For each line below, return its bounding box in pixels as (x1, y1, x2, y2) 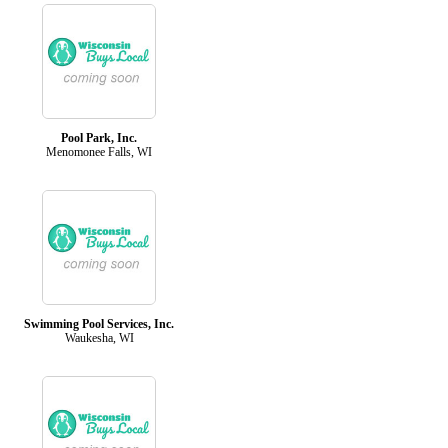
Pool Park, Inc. (61, 130, 137, 145)
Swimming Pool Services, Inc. (24, 316, 174, 331)
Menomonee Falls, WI (46, 144, 152, 159)
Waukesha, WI (64, 330, 134, 345)
